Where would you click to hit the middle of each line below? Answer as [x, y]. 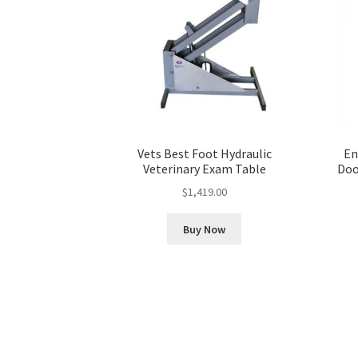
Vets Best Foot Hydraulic [204, 153]
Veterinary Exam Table [204, 168]
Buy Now [205, 229]
